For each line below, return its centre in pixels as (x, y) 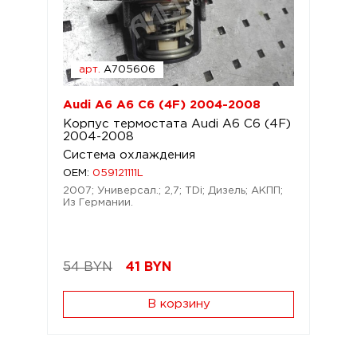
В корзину (178, 304)
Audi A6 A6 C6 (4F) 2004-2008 (162, 105)
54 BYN (88, 267)
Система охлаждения (129, 155)
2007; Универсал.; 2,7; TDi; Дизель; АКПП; (173, 191)
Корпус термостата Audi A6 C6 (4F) (177, 124)
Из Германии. (98, 203)
